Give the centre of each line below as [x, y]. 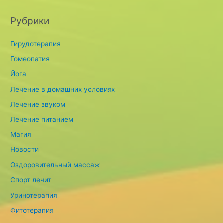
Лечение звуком [38, 104]
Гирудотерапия [36, 44]
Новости [25, 150]
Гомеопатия [30, 59]
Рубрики [30, 21]
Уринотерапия [34, 195]
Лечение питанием [42, 119]
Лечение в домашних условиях [63, 89]
